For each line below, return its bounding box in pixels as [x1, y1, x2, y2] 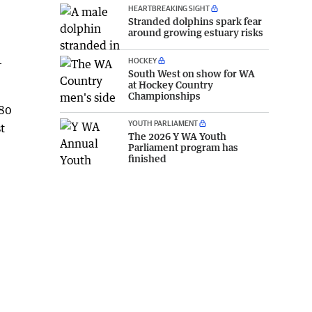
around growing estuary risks [128, 26, 263, 38]
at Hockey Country [128, 79, 213, 91]
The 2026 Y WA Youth [128, 130, 226, 143]
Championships [128, 90, 201, 102]
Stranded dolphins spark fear [128, 15, 262, 27]
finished [128, 153, 166, 165]
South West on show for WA [128, 68, 255, 80]
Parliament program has [128, 141, 238, 154]
